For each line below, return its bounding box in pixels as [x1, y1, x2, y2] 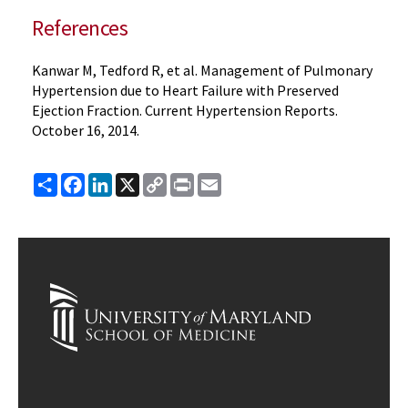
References [32, 14, 128, 42]
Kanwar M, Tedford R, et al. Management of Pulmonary [32, 61, 372, 79]
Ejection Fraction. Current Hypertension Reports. [32, 101, 338, 119]
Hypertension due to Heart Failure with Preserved [32, 81, 339, 99]
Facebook [85, 171, 148, 189]
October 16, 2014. [32, 121, 139, 139]
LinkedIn [112, 171, 166, 189]
